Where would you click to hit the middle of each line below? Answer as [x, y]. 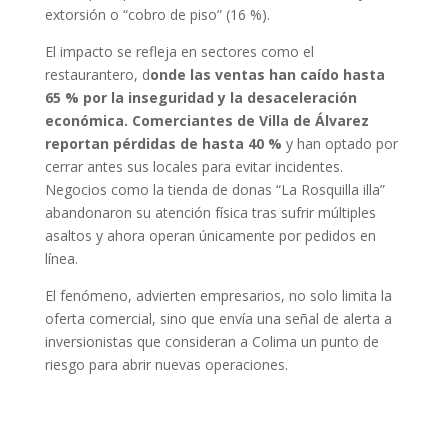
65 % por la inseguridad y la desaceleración [200, 97]
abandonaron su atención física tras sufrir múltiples [210, 212]
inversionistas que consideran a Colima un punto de [211, 341]
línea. [61, 258]
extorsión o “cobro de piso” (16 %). [157, 14]
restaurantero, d [97, 74]
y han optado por [341, 143]
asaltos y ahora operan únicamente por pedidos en [210, 235]
